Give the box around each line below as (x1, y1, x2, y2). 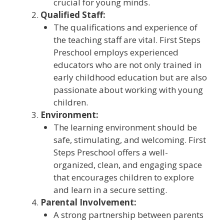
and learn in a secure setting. (53, 184, 167, 196)
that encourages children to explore (53, 171, 194, 183)
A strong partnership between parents (53, 209, 203, 221)
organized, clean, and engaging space (53, 159, 202, 171)
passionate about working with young (53, 84, 203, 96)
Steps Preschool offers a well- (53, 146, 168, 158)
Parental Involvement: (40, 196, 136, 208)
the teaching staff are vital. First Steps (53, 34, 200, 46)
